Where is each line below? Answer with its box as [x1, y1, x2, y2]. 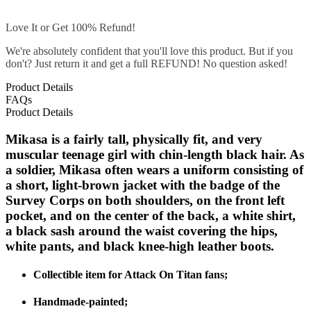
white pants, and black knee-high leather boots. [6, 238, 274, 253]
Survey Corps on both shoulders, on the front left [6, 192, 285, 208]
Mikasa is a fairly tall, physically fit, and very [6, 131, 262, 146]
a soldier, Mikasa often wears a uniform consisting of [6, 162, 303, 177]
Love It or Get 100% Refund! [6, 21, 135, 33]
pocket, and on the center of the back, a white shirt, [6, 208, 296, 223]
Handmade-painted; [33, 296, 128, 308]
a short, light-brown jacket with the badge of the [6, 177, 280, 192]
